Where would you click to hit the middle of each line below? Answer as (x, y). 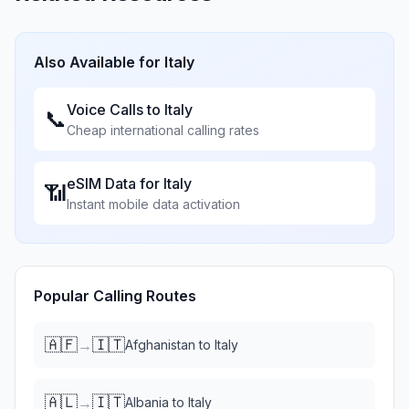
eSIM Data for (115, 184)
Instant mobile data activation (153, 204)
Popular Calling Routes (115, 296)
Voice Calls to (115, 110)
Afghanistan (160, 345)
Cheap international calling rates (163, 130)
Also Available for (99, 62)
